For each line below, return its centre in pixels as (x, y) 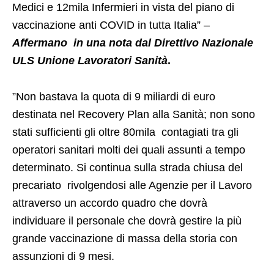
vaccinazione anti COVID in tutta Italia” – (111, 25)
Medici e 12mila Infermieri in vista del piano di (123, 8)
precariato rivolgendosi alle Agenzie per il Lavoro (132, 186)
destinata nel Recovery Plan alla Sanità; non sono (134, 115)
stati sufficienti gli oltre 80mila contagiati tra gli (125, 132)
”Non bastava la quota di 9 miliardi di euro (114, 97)
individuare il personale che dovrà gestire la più (127, 221)
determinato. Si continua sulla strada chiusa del (128, 168)
